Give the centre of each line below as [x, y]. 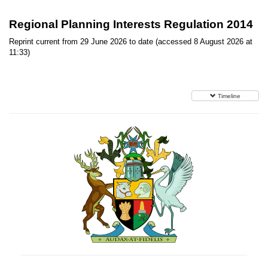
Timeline [229, 96]
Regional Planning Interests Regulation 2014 [131, 24]
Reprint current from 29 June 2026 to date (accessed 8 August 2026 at [131, 42]
